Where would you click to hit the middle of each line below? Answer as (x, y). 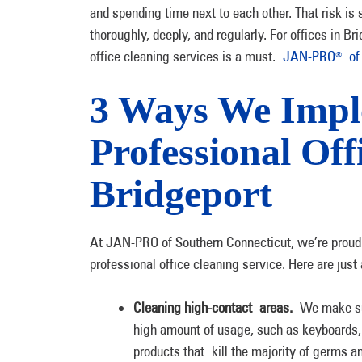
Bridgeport (181, 194)
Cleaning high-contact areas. (217, 307)
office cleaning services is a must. (186, 56)
